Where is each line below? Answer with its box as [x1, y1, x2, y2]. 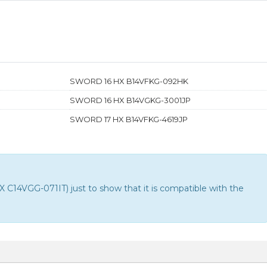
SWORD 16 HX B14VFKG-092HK [69, 76, 188, 86]
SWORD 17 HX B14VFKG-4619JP [69, 114, 188, 124]
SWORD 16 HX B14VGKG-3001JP [69, 95, 191, 105]
